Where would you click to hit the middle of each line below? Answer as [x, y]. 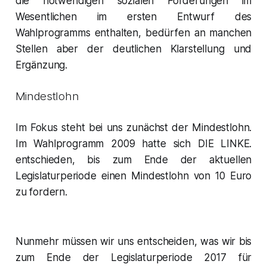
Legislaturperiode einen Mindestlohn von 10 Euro [133, 176]
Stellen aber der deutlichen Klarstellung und [133, 49]
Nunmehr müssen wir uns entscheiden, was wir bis [133, 241]
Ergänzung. [41, 65]
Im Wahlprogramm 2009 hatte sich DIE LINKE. [133, 143]
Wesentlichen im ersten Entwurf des [133, 16]
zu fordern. [41, 192]
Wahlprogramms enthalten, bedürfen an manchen [133, 32]
